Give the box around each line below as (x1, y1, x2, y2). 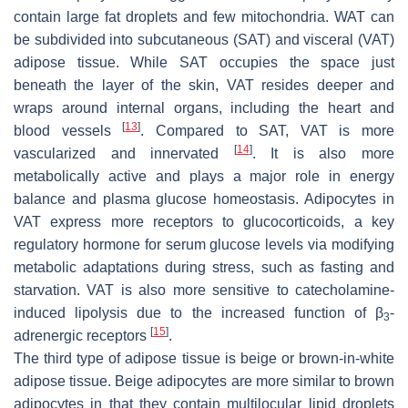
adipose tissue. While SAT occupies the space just (14, 54, 394, 70)
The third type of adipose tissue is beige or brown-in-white (14, 350, 394, 366)
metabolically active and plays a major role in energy (14, 168, 394, 184)
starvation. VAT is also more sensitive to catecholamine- (14, 281, 394, 298)
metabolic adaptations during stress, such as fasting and (14, 259, 394, 275)
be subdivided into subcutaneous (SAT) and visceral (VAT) (14, 31, 394, 47)
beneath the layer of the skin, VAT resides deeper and (14, 76, 394, 93)
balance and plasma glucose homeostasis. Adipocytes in (14, 190, 394, 207)
